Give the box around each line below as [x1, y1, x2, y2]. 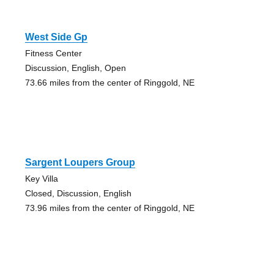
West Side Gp [24, 32, 87, 43]
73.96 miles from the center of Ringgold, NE [24, 203, 194, 213]
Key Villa [24, 174, 58, 184]
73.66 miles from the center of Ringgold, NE [24, 78, 194, 88]
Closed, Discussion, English [24, 188, 131, 199]
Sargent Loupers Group [24, 157, 135, 168]
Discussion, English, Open [24, 63, 126, 73]
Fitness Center [24, 48, 82, 59]
